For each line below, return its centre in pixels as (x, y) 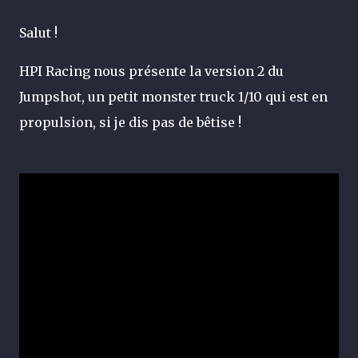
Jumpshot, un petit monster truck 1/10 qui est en (173, 97)
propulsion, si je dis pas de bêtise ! (130, 122)
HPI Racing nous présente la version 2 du (151, 71)
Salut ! (38, 33)
